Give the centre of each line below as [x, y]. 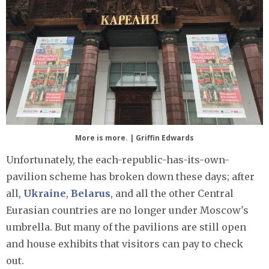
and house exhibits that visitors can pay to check [125, 243]
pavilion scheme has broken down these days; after [130, 176]
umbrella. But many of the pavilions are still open [126, 227]
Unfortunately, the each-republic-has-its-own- [118, 159]
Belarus [91, 193]
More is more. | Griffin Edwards [134, 138]
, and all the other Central [172, 193]
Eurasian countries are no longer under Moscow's [127, 210]
